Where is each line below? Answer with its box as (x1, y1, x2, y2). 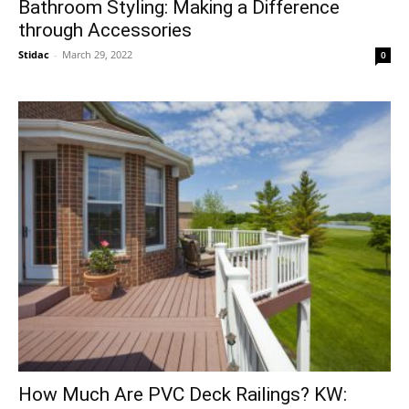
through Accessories (18, 19, 192, 42)
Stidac (18, 47, 49, 62)
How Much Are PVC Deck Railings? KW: (18, 383, 347, 406)
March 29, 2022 (62, 47, 132, 62)
